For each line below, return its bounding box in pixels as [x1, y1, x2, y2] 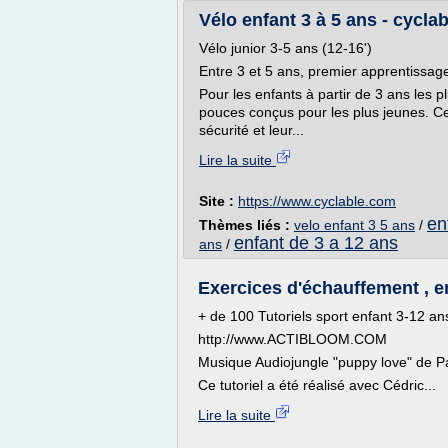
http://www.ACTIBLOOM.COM [198, 331, 387, 347]
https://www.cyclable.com [238, 193, 396, 209]
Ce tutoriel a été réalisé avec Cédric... [198, 377, 436, 393]
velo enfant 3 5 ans [294, 217, 415, 233]
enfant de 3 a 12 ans [234, 233, 398, 253]
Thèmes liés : [199, 217, 294, 233]
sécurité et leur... [199, 122, 304, 138]
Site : [199, 193, 238, 209]
